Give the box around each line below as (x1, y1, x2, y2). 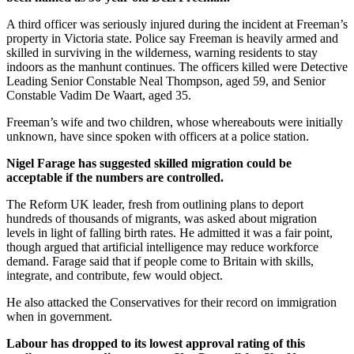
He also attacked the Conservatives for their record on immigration (6, 295, 337, 309)
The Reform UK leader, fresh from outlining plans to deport (6, 197, 303, 211)
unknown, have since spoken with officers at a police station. (6, 129, 309, 143)
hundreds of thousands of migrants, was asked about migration (6, 211, 317, 225)
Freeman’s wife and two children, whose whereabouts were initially (6, 115, 343, 129)
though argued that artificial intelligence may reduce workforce (6, 239, 318, 254)
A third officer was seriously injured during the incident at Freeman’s (6, 17, 348, 31)
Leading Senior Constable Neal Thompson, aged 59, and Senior (6, 73, 326, 88)
